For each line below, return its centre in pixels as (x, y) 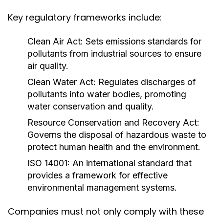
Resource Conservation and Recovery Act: (113, 122)
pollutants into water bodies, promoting (107, 94)
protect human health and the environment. (114, 147)
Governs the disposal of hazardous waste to (117, 135)
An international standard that (131, 163)
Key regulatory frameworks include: (85, 17)
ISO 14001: (49, 163)
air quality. (48, 66)
